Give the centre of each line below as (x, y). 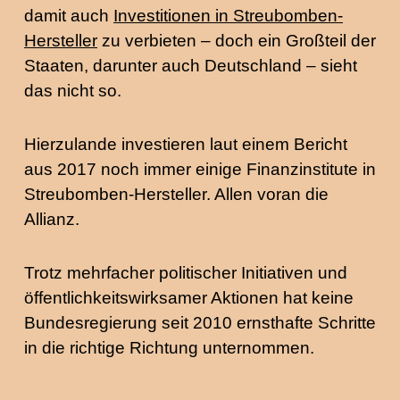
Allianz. (52, 219)
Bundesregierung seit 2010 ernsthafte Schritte (200, 323)
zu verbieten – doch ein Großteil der (237, 41)
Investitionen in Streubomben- (228, 16)
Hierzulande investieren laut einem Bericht (186, 144)
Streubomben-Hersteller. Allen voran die (176, 194)
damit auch (69, 16)
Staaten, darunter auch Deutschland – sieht (191, 66)
